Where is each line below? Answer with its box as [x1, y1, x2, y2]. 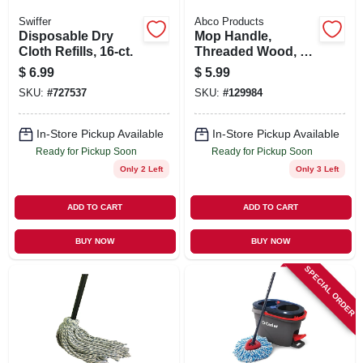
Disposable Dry [18, 28, 113, 43]
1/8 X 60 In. [194, 59, 260, 74]
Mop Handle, [194, 28, 271, 43]
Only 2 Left [119, 164, 163, 173]
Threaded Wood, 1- [194, 44, 311, 58]
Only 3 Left [295, 164, 339, 173]
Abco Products [194, 15, 264, 28]
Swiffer [18, 15, 51, 28]
